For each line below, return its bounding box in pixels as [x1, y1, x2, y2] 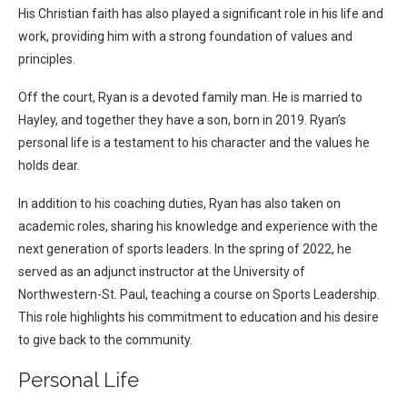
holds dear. [18, 158, 80, 174]
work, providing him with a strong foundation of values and [18, 29, 352, 45]
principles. [18, 52, 75, 67]
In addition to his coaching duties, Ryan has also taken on [18, 196, 341, 212]
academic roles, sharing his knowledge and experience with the [18, 219, 378, 234]
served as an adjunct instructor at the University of [18, 264, 305, 280]
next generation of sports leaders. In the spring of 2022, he [18, 242, 352, 257]
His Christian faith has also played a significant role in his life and [18, 6, 383, 22]
